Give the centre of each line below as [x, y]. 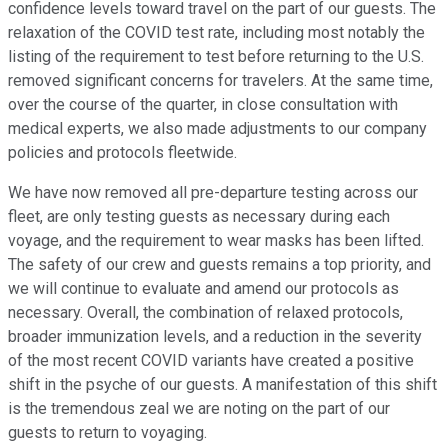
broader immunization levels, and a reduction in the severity [215, 337]
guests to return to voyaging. [107, 433]
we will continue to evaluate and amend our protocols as [203, 289]
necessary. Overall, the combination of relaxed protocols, [205, 313]
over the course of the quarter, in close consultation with [203, 105]
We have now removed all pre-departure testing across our [213, 193]
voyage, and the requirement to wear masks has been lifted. [216, 241]
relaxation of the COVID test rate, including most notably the [216, 33]
